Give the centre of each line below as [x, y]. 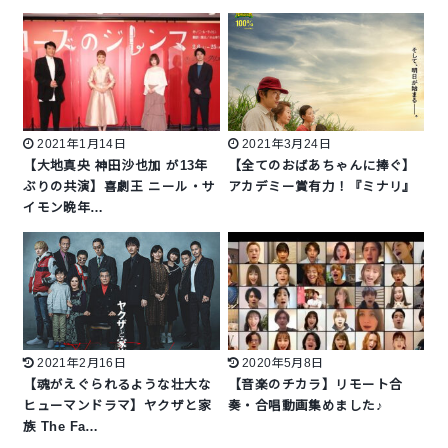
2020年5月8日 [282, 362]
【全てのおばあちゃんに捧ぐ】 [322, 166]
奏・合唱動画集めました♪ [305, 405]
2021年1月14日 [82, 144]
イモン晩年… [63, 208]
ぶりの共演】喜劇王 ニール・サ [119, 187]
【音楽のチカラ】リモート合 [315, 384]
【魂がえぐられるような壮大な [117, 384]
